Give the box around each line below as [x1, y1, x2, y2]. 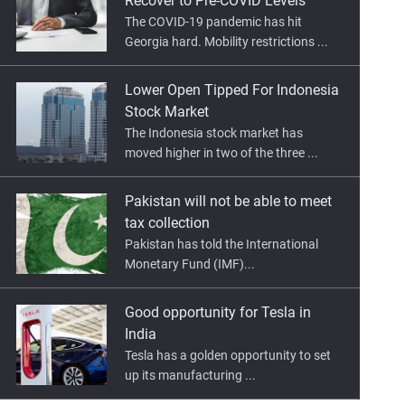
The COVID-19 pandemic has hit [125, 14, 303, 29]
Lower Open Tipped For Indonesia [125, 80, 340, 99]
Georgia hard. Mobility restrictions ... [125, 33, 329, 49]
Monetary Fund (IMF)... [125, 256, 256, 271]
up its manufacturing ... [125, 367, 257, 382]
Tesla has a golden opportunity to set [125, 347, 332, 363]
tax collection [125, 213, 211, 231]
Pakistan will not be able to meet [125, 192, 333, 210]
